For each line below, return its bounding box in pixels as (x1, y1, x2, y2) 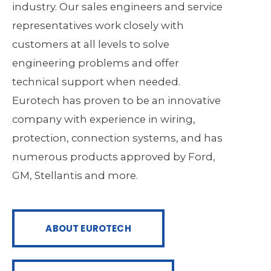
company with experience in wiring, (12, 113, 195, 125)
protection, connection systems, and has (12, 131, 223, 144)
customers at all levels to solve (12, 38, 169, 50)
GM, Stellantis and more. (12, 169, 138, 181)
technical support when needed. (12, 75, 180, 88)
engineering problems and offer (12, 56, 179, 69)
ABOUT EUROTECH (45, 222, 131, 235)
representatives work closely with (12, 19, 184, 31)
